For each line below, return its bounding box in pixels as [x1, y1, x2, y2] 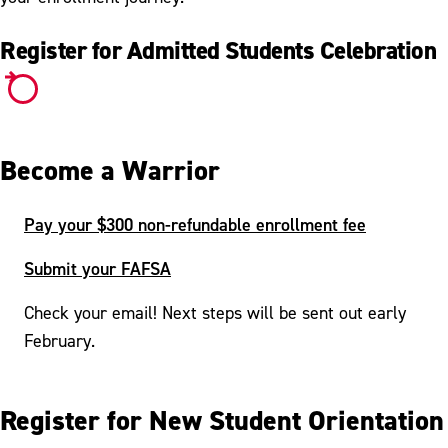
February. [24, 329, 95, 351]
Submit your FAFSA [24, 256, 171, 280]
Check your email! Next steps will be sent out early [24, 301, 406, 323]
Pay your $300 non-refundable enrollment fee [24, 212, 366, 236]
